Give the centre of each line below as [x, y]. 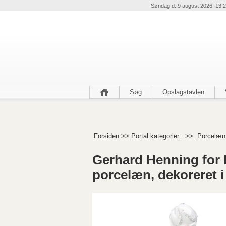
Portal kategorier [155, 136]
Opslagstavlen [183, 92]
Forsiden [106, 136]
